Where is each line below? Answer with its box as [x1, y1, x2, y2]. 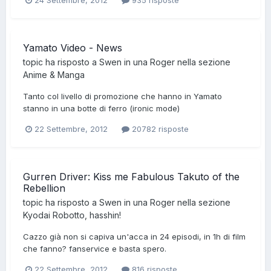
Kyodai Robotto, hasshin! [23, 210, 121, 221]
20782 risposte [129, 124, 189, 134]
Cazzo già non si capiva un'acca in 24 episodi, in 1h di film [23, 232, 246, 242]
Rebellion [23, 182, 65, 195]
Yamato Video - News [23, 41, 122, 54]
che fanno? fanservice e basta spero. [23, 244, 166, 254]
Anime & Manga [23, 69, 85, 80]
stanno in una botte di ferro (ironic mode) [23, 103, 180, 113]
